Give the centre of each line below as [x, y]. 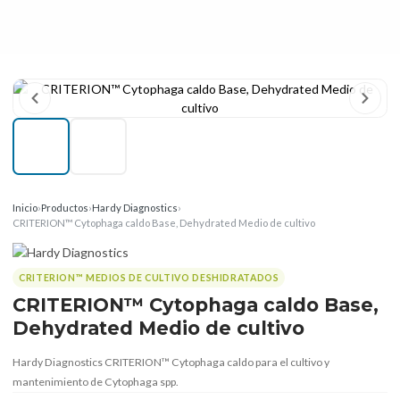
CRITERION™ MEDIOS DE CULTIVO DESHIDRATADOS [149, 277]
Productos [65, 208]
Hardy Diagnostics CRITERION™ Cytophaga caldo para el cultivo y [171, 362]
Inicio [25, 208]
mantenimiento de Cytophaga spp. [96, 382]
